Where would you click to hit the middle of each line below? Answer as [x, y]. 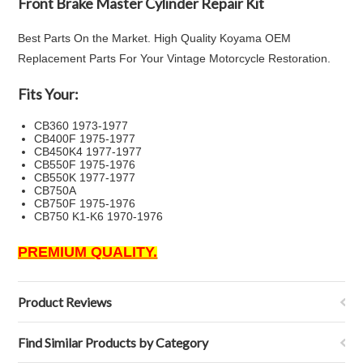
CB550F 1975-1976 [85, 164]
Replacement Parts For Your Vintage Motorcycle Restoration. [175, 58]
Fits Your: [49, 94]
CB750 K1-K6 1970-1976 [99, 216]
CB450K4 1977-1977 [88, 152]
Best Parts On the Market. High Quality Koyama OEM [155, 38]
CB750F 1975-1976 [85, 203]
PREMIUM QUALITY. [88, 252]
